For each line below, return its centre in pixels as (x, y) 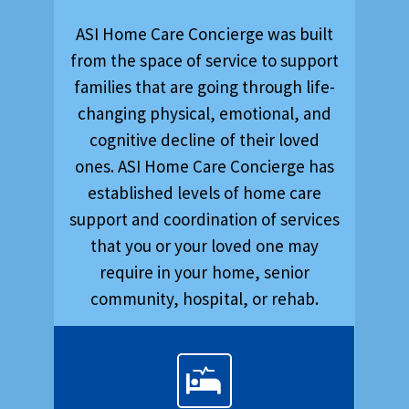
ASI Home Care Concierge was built (204, 34)
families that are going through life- (204, 87)
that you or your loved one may (204, 246)
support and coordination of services (204, 220)
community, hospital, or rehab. (204, 299)
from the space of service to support (204, 61)
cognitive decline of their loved (204, 140)
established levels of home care (204, 193)
